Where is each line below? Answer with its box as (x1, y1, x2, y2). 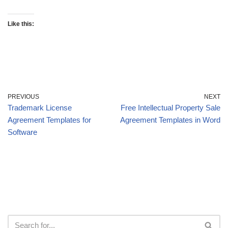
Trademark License (8, 103, 72, 112)
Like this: (8, 20, 34, 27)
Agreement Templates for (8, 116, 91, 124)
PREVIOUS (8, 93, 39, 100)
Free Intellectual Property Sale (121, 103, 220, 112)
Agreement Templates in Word (120, 116, 220, 124)
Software (8, 128, 37, 136)
